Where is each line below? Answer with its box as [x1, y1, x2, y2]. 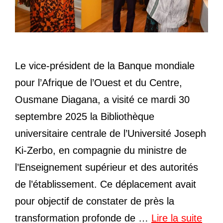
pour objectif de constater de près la [15, 196, 174, 207]
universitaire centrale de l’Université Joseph [15, 128, 206, 139]
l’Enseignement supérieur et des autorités [15, 162, 198, 173]
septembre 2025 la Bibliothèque [15, 111, 154, 122]
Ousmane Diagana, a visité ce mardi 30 [15, 94, 190, 106]
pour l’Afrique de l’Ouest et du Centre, [15, 77, 182, 89]
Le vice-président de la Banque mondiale [15, 60, 195, 72]
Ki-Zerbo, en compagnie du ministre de [15, 145, 187, 156]
